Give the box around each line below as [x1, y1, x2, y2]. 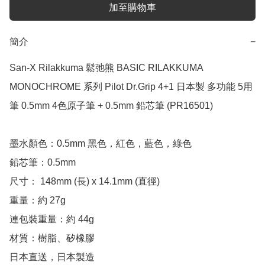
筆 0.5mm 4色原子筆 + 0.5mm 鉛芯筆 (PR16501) [9, 101, 213, 111]
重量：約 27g [9, 195, 66, 206]
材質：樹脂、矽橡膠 [9, 233, 95, 244]
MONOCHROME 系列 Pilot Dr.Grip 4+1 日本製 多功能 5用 [9, 82, 253, 92]
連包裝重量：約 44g [9, 214, 96, 225]
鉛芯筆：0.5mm [9, 157, 76, 168]
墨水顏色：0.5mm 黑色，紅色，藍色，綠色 [9, 138, 192, 149]
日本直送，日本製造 [9, 252, 95, 263]
